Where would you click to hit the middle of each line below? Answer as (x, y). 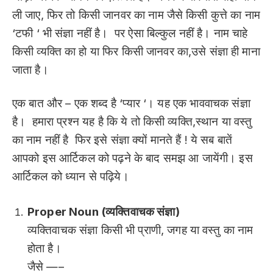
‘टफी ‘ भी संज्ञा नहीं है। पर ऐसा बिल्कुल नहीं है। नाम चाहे (130, 34)
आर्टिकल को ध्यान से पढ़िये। (71, 176)
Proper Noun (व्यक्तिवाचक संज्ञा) (105, 212)
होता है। (44, 249)
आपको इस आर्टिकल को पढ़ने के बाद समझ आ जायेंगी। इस (133, 158)
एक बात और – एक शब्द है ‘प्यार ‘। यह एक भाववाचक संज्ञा (131, 103)
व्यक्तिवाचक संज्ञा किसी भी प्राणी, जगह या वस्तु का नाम (140, 230)
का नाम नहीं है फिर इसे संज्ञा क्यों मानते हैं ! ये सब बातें (122, 140)
